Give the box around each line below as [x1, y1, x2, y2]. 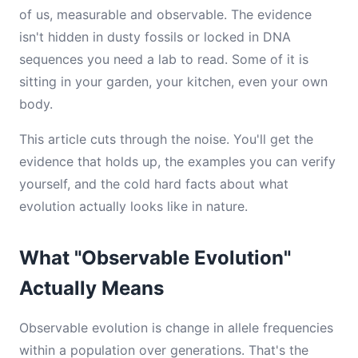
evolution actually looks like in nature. [19, 198, 248, 214]
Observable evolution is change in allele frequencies [19, 320, 333, 336]
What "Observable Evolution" [19, 246, 291, 269]
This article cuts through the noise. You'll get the [19, 131, 313, 147]
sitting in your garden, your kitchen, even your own [19, 74, 328, 89]
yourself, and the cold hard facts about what [19, 176, 288, 192]
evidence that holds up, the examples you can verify [19, 153, 336, 169]
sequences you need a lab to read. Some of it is [19, 51, 308, 67]
